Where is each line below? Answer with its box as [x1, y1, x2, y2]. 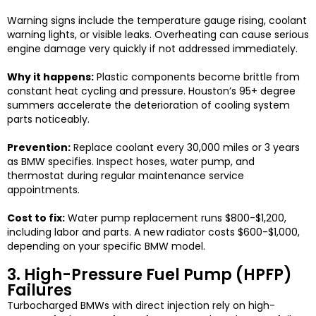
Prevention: [7, 140, 71, 155]
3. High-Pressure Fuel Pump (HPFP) [7, 264, 292, 286]
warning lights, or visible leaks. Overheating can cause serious [7, 28, 309, 42]
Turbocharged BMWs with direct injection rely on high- [7, 298, 275, 313]
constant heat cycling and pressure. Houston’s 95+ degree [7, 84, 296, 99]
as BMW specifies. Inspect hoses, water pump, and [7, 154, 255, 169]
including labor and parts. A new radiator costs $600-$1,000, [7, 225, 300, 240]
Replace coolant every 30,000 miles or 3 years [71, 140, 300, 155]
